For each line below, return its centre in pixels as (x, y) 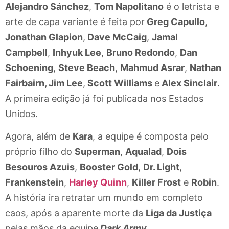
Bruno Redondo (141, 52)
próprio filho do (40, 152)
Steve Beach (87, 67)
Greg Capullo (175, 21)
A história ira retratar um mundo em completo (104, 198)
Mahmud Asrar (152, 67)
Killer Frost (156, 182)
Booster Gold (109, 167)
